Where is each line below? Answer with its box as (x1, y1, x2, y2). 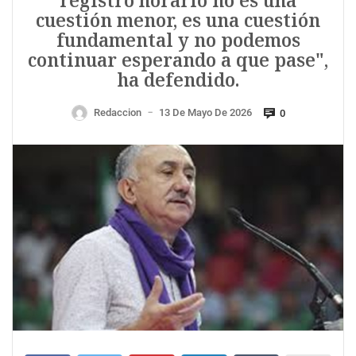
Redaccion (93, 106, 141, 119)
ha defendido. (117, 68, 239, 93)
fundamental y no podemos (56, 28, 300, 53)
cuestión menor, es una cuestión (36, 8, 320, 33)
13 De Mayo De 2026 (158, 106, 252, 119)
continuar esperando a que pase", (28, 48, 328, 73)
